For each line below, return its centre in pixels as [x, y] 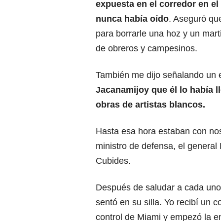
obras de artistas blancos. [150, 105]
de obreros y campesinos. [147, 49]
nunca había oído [132, 19]
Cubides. [113, 161]
